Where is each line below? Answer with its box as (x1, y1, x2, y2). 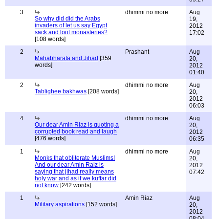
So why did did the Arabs (35, 15, 100, 22)
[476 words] (35, 135, 66, 142)
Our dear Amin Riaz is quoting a (35, 121, 119, 128)
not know (35, 182, 59, 189)
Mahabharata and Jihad (35, 55, 98, 62)
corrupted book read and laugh (35, 128, 117, 135)
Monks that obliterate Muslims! (35, 154, 115, 161)
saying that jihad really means (35, 168, 114, 175)
